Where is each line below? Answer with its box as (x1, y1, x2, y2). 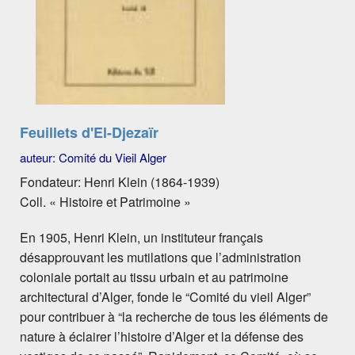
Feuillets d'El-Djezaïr (20, 121, 158, 143)
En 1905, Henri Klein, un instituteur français (20, 227, 263, 246)
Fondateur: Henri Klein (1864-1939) (20, 172, 219, 191)
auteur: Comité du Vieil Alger (20, 148, 166, 166)
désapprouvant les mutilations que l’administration (20, 247, 301, 266)
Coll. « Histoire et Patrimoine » (20, 192, 191, 211)
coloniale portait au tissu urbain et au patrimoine (20, 267, 288, 286)
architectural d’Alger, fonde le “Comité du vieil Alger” (20, 287, 311, 306)
